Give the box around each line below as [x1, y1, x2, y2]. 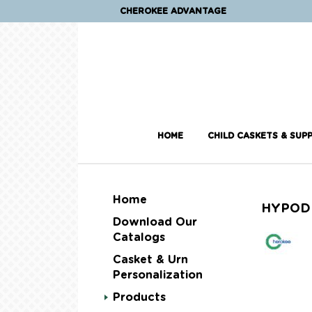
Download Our [113, 217, 197, 228]
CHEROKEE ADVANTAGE [120, 7, 226, 15]
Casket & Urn [113, 254, 188, 266]
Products [113, 292, 166, 304]
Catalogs [113, 232, 165, 244]
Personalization [113, 270, 203, 281]
